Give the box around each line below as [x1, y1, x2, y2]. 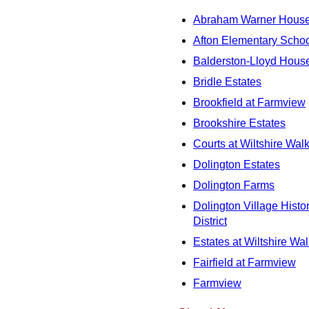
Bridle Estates [193, 76, 261, 88]
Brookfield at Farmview [193, 97, 306, 109]
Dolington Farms [193, 179, 275, 192]
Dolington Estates [193, 159, 280, 171]
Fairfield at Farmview [193, 257, 296, 269]
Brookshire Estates [193, 117, 286, 130]
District [193, 215, 227, 228]
